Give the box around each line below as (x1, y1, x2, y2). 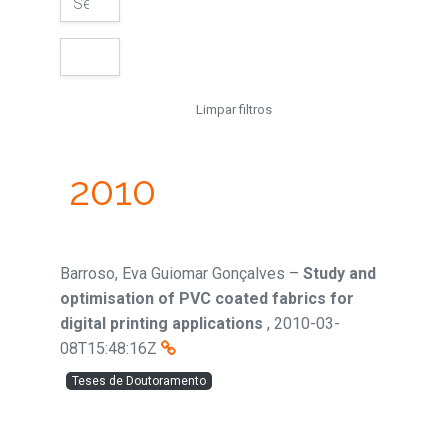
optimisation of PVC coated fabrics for (60, 289, 354, 308)
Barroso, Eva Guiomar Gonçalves (60, 264, 285, 283)
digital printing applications (60, 314, 263, 333)
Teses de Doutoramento (72, 374, 206, 388)
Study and (303, 264, 376, 283)
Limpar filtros (196, 102, 272, 117)
